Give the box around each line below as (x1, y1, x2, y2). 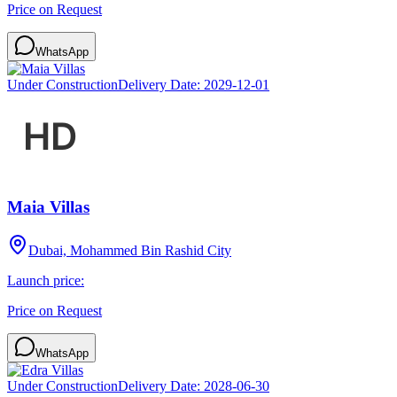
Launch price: (7, 273, 84, 289)
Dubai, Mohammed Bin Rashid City (28, 243, 231, 259)
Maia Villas (7, 198, 90, 217)
